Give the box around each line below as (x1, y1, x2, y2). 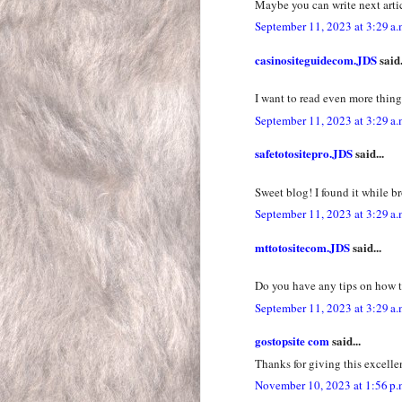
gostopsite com (255, 332, 329, 350)
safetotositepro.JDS (255, 144, 353, 162)
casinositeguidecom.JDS (255, 50, 377, 68)
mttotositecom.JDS (255, 238, 350, 256)
